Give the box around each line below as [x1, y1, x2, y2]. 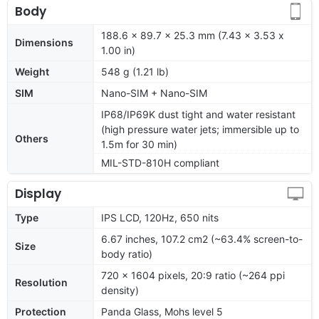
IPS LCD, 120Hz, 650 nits [101, 211, 219, 224]
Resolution [15, 276, 68, 288]
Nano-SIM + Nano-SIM [101, 86, 207, 99]
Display [15, 184, 61, 202]
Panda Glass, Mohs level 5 [101, 305, 223, 318]
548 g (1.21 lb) [101, 65, 169, 78]
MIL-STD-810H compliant [101, 156, 219, 169]
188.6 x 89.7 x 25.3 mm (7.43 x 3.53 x [101, 28, 284, 41]
